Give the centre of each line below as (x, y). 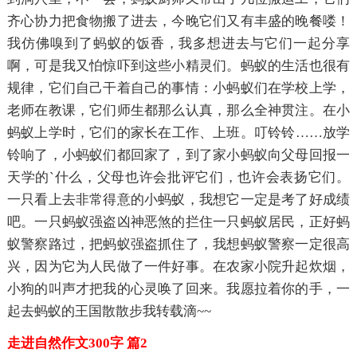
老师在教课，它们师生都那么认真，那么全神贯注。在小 (178, 110)
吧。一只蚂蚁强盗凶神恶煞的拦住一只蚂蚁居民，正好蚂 (178, 222)
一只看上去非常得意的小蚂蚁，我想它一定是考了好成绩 (178, 199)
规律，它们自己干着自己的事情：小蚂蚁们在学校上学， (178, 88)
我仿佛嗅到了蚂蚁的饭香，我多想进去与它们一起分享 (178, 43)
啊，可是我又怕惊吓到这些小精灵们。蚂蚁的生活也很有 (178, 65)
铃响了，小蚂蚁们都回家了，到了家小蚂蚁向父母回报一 (178, 155)
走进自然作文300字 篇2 (77, 343)
